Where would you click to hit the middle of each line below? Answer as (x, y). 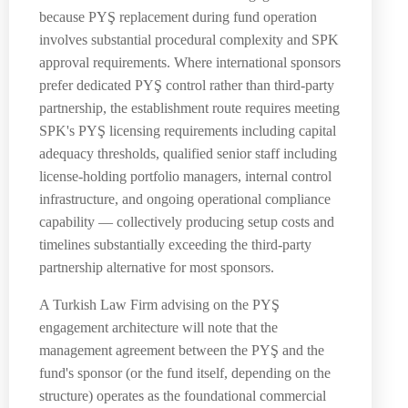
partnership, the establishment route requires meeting (189, 107)
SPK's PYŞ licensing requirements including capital (188, 130)
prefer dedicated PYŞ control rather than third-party (187, 85)
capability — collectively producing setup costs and (187, 221)
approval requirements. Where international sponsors (190, 62)
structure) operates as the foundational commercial (183, 395)
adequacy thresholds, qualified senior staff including (188, 153)
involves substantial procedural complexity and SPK (189, 39)
